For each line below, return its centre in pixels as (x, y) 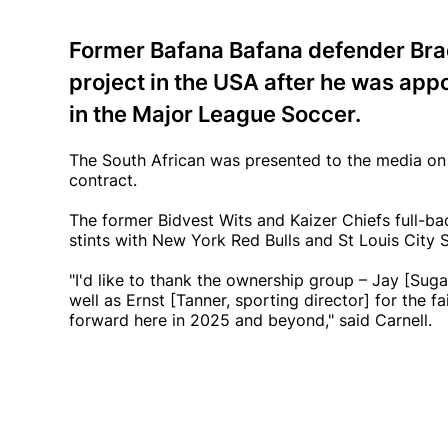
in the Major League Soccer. (215, 114)
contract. (105, 180)
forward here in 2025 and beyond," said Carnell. (250, 320)
